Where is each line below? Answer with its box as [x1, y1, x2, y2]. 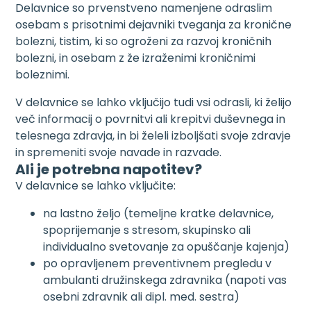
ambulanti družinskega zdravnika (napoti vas [43, 272, 287, 288]
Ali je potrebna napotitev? [15, 160, 203, 179]
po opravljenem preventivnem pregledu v [43, 255, 272, 271]
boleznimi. [15, 67, 70, 83]
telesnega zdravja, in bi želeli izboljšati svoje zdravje [15, 128, 292, 144]
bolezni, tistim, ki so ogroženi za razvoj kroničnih [15, 33, 272, 49]
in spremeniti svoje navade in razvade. [15, 144, 222, 160]
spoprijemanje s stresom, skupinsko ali [43, 222, 251, 238]
